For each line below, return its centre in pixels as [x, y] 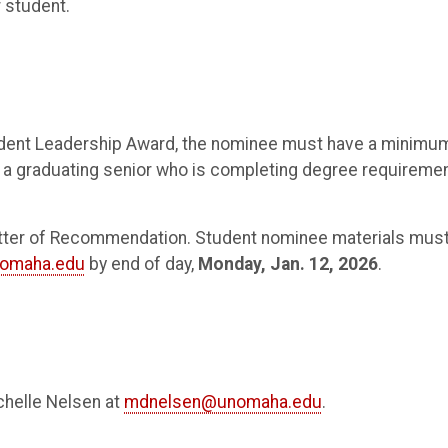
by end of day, [141, 264]
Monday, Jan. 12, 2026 [288, 264]
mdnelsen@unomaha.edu [223, 401]
